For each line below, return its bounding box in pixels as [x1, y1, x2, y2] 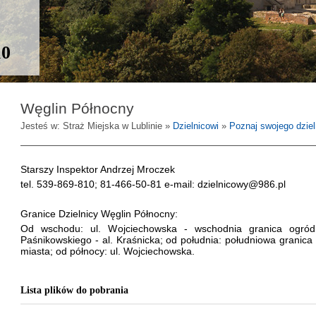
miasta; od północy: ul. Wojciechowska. [20, 245, 195, 257]
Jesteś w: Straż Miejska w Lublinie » [20, 121, 173, 131]
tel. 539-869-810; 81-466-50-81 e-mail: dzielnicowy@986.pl [20, 178, 286, 190]
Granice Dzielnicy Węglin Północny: [20, 208, 178, 219]
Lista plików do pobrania [20, 285, 128, 296]
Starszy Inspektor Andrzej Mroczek [20, 164, 175, 175]
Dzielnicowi [173, 121, 219, 131]
